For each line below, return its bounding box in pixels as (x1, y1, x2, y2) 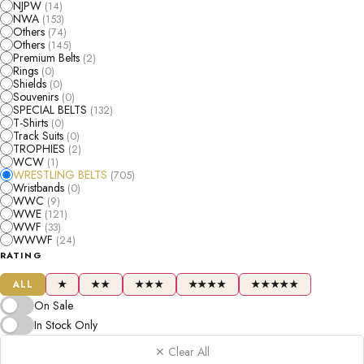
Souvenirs (13, 89, 62, 105)
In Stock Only (34, 317, 97, 333)
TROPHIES (13, 141, 68, 157)
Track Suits (13, 128, 67, 144)
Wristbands (13, 180, 67, 196)
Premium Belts (13, 50, 83, 66)
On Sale (34, 297, 73, 314)
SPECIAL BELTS (13, 102, 90, 118)
